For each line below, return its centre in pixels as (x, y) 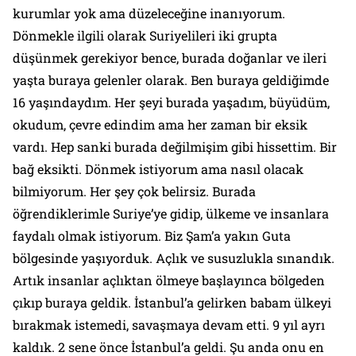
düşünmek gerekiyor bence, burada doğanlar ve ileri (170, 57)
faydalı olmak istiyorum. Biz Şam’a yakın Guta (152, 235)
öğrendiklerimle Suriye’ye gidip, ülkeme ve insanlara (171, 213)
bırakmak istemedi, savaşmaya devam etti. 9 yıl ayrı (169, 324)
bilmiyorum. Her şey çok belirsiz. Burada (134, 191)
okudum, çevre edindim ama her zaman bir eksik (160, 124)
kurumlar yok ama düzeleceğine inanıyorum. (149, 13)
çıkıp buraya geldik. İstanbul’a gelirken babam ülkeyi (172, 302)
